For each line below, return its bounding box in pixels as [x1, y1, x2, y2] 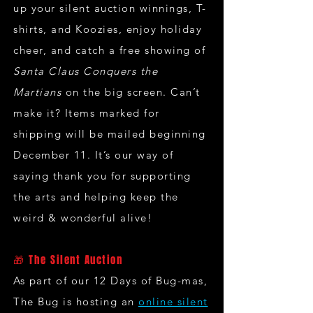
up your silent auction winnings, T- [13, 1, 207, 15]
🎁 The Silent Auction [13, 252, 122, 268]
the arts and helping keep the [13, 190, 179, 203]
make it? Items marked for [13, 106, 160, 119]
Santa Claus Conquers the [13, 64, 158, 78]
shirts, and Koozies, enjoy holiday [13, 22, 202, 36]
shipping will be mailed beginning [13, 127, 206, 140]
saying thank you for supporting [13, 169, 191, 182]
